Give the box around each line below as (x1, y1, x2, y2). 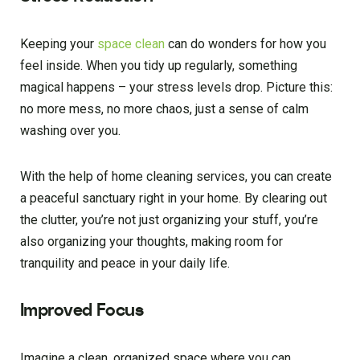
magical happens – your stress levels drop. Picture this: (20, 80, 333, 96)
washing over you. (20, 123, 121, 139)
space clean (97, 36, 165, 52)
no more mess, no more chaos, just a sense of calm (20, 101, 309, 117)
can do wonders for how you (165, 36, 326, 52)
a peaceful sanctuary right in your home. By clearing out (20, 190, 327, 207)
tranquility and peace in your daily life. (20, 256, 230, 272)
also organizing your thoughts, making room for (20, 234, 283, 250)
